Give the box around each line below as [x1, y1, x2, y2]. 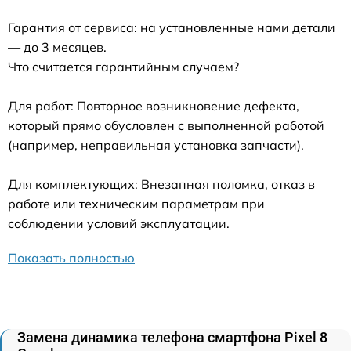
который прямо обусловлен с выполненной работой [8, 118, 324, 134]
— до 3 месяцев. [8, 39, 107, 56]
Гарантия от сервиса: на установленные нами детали [8, 20, 335, 36]
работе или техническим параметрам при [8, 196, 265, 212]
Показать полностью [8, 250, 135, 266]
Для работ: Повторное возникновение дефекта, [8, 98, 299, 114]
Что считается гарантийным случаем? [8, 59, 239, 75]
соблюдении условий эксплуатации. [8, 215, 230, 232]
